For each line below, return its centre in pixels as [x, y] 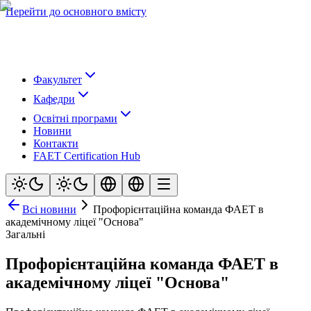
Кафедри [54, 99]
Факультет [58, 79]
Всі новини [49, 209]
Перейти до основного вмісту [76, 11]
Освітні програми [75, 118]
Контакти [56, 143]
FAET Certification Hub [87, 156]
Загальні [25, 234]
